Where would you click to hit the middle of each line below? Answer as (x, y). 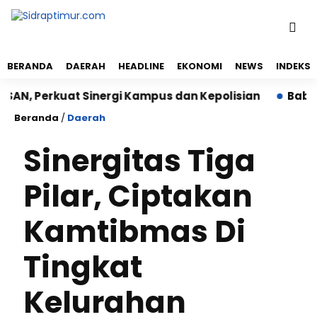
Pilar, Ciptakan (138, 196)
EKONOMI (200, 66)
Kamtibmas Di (134, 232)
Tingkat (83, 267)
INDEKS (293, 66)
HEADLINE (141, 66)
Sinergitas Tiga (139, 161)
